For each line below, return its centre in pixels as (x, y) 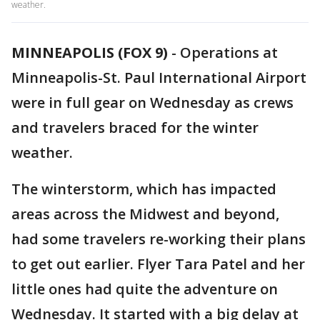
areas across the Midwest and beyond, (145, 214)
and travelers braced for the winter (135, 127)
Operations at (229, 52)
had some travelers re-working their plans (159, 239)
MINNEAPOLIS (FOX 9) (90, 52)
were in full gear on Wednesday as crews (152, 102)
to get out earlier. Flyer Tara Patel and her (158, 264)
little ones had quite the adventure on (145, 289)
